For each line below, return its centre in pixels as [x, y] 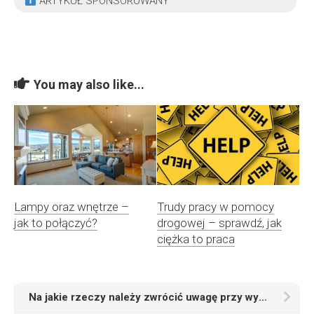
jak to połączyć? [56, 223]
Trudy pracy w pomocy [216, 207]
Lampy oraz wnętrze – [71, 207]
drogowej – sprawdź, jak [219, 223]
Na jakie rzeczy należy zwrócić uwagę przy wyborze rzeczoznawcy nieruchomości [263, 298]
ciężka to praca [196, 239]
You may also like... [89, 84]
